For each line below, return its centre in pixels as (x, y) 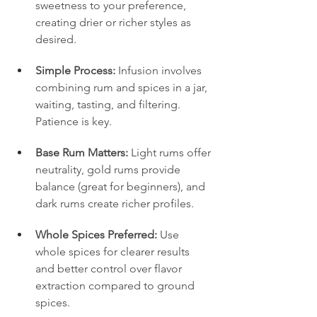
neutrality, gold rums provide (109, 169)
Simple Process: (75, 70)
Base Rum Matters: (82, 152)
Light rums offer (171, 152)
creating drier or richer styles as (115, 22)
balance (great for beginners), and (122, 186)
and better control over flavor (110, 268)
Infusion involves (160, 70)
